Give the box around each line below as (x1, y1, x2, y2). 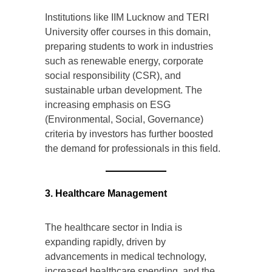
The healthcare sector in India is (45, 222, 182, 233)
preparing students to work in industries (45, 41, 213, 52)
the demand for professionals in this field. (45, 143, 220, 154)
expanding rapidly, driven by (45, 237, 166, 248)
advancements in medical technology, (45, 251, 206, 262)
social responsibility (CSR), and (45, 70, 181, 81)
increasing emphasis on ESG (45, 100, 171, 110)
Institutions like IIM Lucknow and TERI (45, 12, 209, 23)
